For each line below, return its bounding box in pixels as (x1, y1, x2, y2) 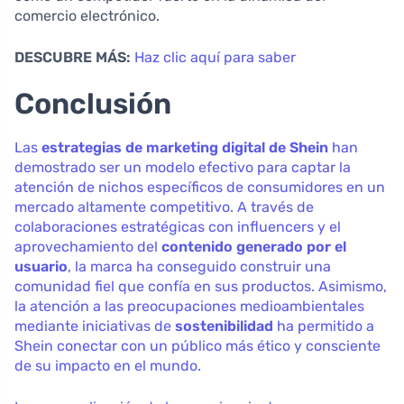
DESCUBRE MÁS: (14, 48, 131, 66)
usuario (14, 257, 68, 275)
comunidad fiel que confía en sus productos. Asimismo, (14, 277, 387, 295)
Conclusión (14, 86, 171, 121)
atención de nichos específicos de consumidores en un (14, 178, 385, 196)
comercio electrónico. (14, 6, 160, 24)
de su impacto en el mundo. (14, 356, 201, 374)
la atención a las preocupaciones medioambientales (14, 297, 364, 315)
